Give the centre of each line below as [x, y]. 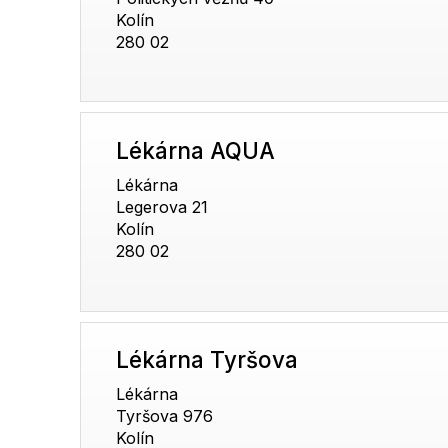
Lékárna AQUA [196, 151]
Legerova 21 [162, 207]
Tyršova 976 [165, 416]
